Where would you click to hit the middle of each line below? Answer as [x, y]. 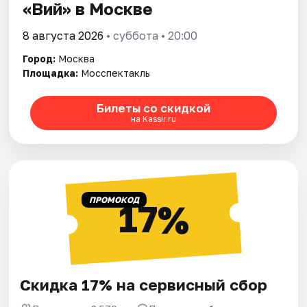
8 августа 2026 [63, 35]
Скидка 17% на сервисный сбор [144, 284]
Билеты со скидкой [153, 108]
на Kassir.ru [153, 119]
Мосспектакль [116, 73]
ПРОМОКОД [114, 199]
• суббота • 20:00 [151, 35]
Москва [77, 58]
